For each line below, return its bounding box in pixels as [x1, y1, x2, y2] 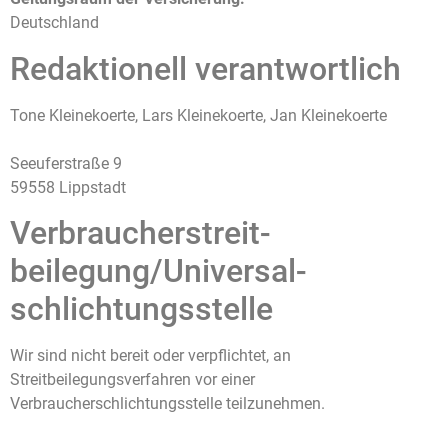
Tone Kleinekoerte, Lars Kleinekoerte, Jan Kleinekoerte [10, 105, 387, 125]
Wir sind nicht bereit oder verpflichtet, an [10, 346, 291, 366]
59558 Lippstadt [10, 177, 126, 197]
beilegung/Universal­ [10, 252, 307, 291]
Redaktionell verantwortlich [10, 49, 401, 88]
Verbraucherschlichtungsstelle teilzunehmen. [10, 394, 325, 414]
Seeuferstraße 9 [10, 153, 122, 173]
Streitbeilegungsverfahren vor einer [10, 370, 255, 390]
